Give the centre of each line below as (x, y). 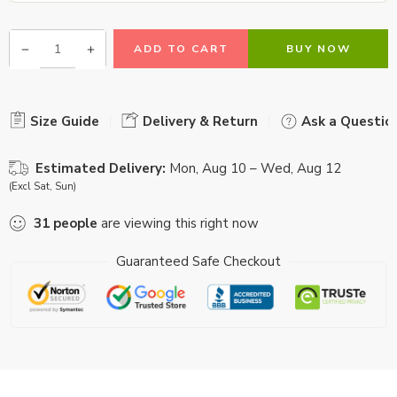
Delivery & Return (198, 122)
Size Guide (63, 122)
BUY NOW (318, 49)
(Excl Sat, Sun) (43, 187)
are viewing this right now (178, 224)
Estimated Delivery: (101, 169)
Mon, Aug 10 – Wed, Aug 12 (255, 169)
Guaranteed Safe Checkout (198, 261)
